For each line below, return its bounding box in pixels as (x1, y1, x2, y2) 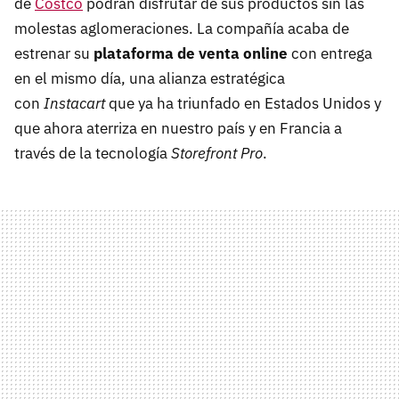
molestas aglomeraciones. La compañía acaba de (14, 19, 349, 39)
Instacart (44, 94, 105, 114)
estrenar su (14, 44, 94, 64)
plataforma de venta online (94, 44, 291, 64)
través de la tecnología (14, 143, 171, 164)
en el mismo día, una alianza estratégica (14, 69, 285, 89)
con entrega (291, 44, 372, 64)
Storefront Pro (171, 143, 263, 164)
